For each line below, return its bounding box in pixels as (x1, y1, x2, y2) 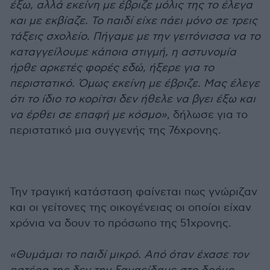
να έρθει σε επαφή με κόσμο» (10, 108, 167, 121)
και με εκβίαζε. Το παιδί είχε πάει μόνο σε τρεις (10, 14, 257, 27)
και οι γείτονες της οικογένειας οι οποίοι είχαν (10, 201, 251, 214)
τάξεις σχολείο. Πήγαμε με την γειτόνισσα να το (10, 30, 260, 43)
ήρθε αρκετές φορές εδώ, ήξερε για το (10, 61, 214, 74)
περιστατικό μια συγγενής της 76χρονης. (10, 124, 221, 137)
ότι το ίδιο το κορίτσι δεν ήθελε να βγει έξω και (10, 93, 256, 105)
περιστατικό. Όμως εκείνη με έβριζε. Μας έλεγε (10, 77, 260, 90)
